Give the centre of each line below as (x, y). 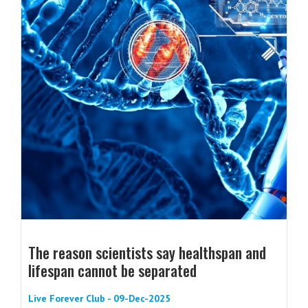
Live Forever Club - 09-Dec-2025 (99, 298)
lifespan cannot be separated (112, 270)
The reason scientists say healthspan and (147, 252)
